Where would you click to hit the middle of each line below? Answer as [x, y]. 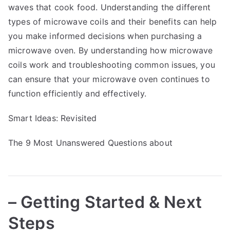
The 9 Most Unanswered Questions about [90, 142]
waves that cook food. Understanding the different [109, 7]
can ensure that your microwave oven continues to [109, 79]
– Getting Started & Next [105, 202]
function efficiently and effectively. [77, 93]
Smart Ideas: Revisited [53, 118]
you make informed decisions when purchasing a [105, 36]
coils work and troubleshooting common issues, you [112, 64]
